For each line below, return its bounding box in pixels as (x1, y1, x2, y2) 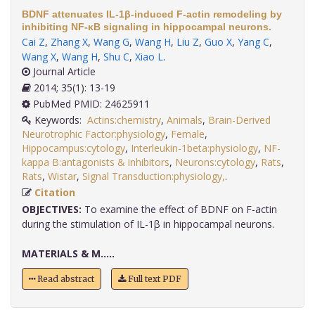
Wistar (48, 169, 77, 184)
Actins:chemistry (87, 113, 161, 127)
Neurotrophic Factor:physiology (22, 127, 165, 141)
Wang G (94, 35, 129, 49)
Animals (167, 113, 202, 127)
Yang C (238, 35, 269, 49)
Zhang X (51, 35, 88, 49)
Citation (34, 186, 75, 200)
